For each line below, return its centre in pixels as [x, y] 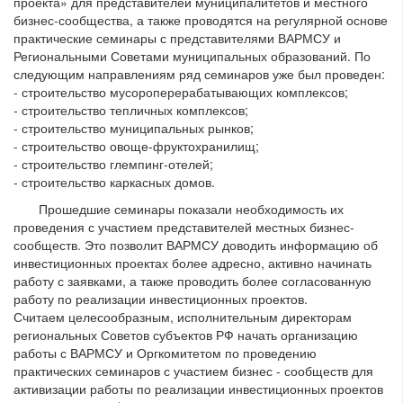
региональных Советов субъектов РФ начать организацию [186, 335]
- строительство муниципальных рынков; [134, 128]
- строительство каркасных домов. [114, 182]
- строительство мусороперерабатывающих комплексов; [181, 92]
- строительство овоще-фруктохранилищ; [136, 146]
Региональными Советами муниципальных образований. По [192, 56]
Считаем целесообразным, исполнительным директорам [183, 317]
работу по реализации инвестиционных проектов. [161, 299]
